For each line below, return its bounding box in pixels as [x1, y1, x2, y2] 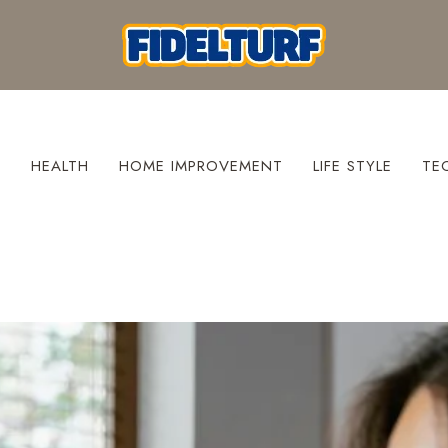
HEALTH [30, 155, 89, 177]
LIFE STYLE [312, 155, 392, 177]
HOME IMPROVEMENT [118, 155, 283, 177]
